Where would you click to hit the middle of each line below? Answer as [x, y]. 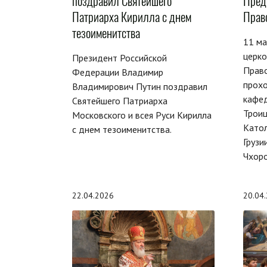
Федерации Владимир [118, 72]
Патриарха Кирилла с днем [132, 17]
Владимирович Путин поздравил [140, 86]
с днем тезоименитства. [122, 129]
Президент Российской [119, 58]
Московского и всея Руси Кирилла [142, 115]
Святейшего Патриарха [120, 100]
